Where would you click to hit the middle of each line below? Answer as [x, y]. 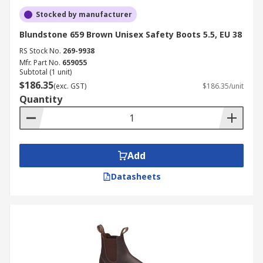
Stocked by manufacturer [84, 14]
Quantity [41, 99]
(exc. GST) [70, 86]
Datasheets [136, 176]
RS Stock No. [40, 51]
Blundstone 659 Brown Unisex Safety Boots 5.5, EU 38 [131, 34]
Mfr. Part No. [40, 63]
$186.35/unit [223, 86]
